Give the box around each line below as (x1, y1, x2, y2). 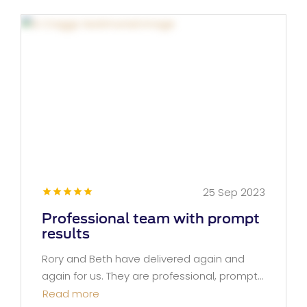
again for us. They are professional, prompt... (42, 268, 264, 283)
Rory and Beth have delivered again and (42, 251, 245, 266)
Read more (42, 286, 99, 301)
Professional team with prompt (42, 210, 260, 227)
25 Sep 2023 (203, 184, 265, 199)
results (42, 225, 90, 242)
